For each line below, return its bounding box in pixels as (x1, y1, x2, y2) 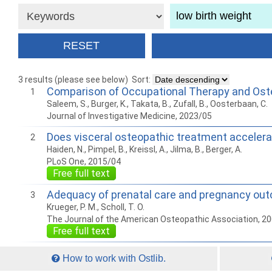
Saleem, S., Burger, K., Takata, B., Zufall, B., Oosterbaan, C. (47, 99, 268, 109)
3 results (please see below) (18, 75, 128, 85)
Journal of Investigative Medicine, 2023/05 (47, 111, 212, 121)
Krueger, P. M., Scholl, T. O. (47, 202, 144, 212)
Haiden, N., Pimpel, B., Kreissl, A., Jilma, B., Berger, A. (47, 144, 242, 155)
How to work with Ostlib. (60, 253, 166, 264)
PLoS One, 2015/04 (47, 157, 121, 167)
